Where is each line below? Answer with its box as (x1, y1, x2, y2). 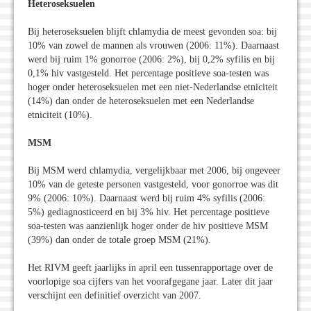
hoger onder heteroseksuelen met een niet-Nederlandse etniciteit (28, 82, 278, 93)
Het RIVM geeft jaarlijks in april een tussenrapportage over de (28, 262, 273, 274)
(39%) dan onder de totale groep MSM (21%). (28, 235, 211, 246)
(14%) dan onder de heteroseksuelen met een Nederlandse (28, 96, 254, 107)
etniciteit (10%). (28, 110, 92, 121)
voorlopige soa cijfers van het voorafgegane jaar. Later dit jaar (28, 276, 273, 287)
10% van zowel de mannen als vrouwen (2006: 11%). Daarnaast (28, 40, 279, 51)
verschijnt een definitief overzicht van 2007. (28, 290, 201, 301)
